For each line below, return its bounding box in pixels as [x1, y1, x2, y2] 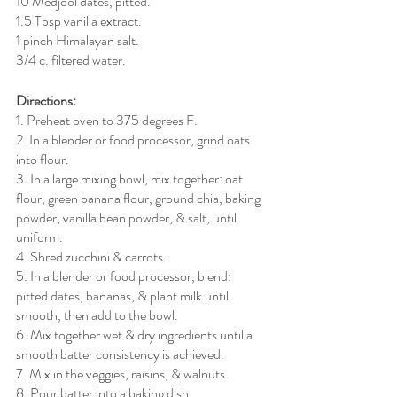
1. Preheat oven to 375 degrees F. [16, 109, 200, 130]
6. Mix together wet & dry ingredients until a [16, 323, 255, 345]
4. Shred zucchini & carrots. [16, 245, 167, 267]
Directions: [16, 90, 76, 111]
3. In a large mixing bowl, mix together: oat [16, 167, 245, 189]
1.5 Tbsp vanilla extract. [16, 10, 142, 31]
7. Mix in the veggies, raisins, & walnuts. [16, 362, 229, 384]
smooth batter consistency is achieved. [16, 343, 224, 364]
